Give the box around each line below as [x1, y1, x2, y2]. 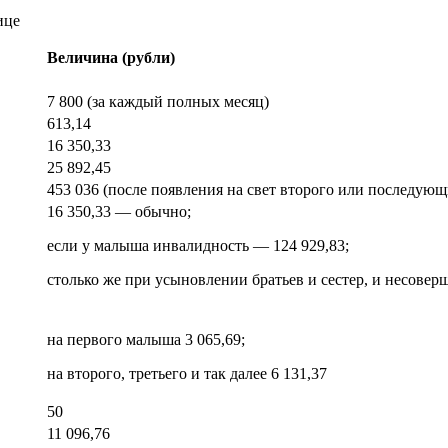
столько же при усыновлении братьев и [47, 270, 321, 288]
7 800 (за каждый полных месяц [47, 92, 264, 110]
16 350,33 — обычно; [47, 202, 191, 220]
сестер [321, 270, 364, 288]
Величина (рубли [47, 48, 170, 66]
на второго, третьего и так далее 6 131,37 [47, 364, 327, 382]
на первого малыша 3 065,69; [47, 330, 245, 348]
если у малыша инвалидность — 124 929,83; [47, 236, 349, 254]
